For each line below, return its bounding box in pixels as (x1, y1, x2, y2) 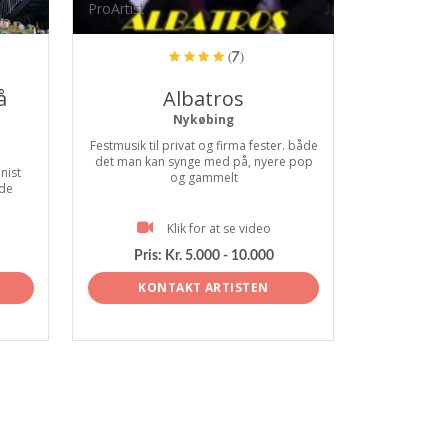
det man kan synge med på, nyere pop (94, 153, 313, 170)
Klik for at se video (166, 220, 271, 237)
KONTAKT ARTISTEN (138, 278, 269, 296)
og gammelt (169, 169, 238, 186)
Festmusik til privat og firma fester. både (89, 137, 318, 154)
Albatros (163, 85, 244, 112)
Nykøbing (173, 111, 234, 128)
